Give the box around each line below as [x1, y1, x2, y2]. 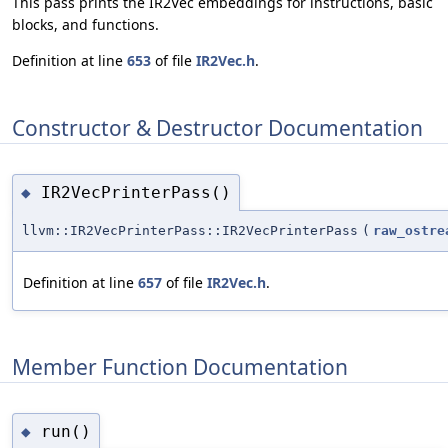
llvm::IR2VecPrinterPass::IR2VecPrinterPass [22, 223, 358, 239]
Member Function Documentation [12, 352, 348, 381]
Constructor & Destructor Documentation [12, 113, 423, 142]
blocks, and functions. [12, 15, 159, 35]
